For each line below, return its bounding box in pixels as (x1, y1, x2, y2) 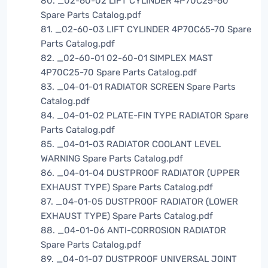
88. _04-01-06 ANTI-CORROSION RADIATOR (41, 225, 226, 236)
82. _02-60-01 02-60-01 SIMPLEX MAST (41, 53, 213, 64)
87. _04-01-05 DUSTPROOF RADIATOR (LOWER (41, 196, 238, 208)
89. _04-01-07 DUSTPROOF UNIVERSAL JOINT (41, 254, 237, 265)
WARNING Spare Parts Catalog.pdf (41, 153, 183, 165)
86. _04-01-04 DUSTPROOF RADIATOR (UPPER (41, 167, 240, 179)
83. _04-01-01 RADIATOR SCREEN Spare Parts (41, 81, 236, 93)
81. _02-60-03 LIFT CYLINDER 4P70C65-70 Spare (41, 24, 251, 35)
